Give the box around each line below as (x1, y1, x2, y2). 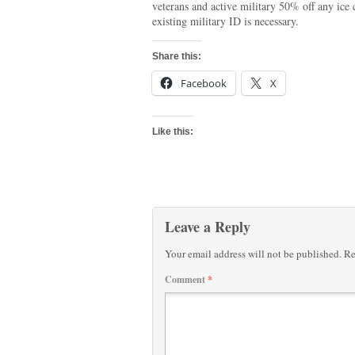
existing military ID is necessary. (152, 13, 299, 29)
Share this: (152, 51, 201, 62)
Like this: (152, 126, 193, 137)
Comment (165, 273, 208, 286)
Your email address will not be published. (165, 246, 342, 261)
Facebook (181, 76, 227, 90)
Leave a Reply (165, 216, 250, 237)
